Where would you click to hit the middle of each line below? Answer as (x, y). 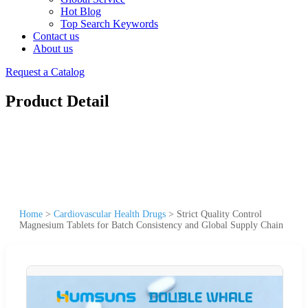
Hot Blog (81, 11)
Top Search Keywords (109, 24)
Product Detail (57, 101)
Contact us (56, 36)
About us (53, 48)
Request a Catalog (45, 72)
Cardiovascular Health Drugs (110, 214)
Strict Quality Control (219, 214)
